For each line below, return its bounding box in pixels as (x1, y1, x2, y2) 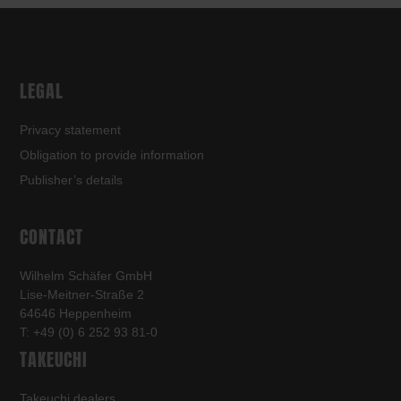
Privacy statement (20, 123, 121, 138)
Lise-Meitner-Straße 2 (20, 287, 144, 303)
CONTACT (20, 223, 83, 252)
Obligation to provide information (20, 148, 204, 163)
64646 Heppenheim (20, 306, 132, 321)
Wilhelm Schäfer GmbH (20, 269, 152, 284)
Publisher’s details (20, 173, 123, 188)
